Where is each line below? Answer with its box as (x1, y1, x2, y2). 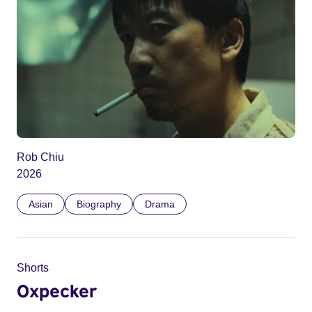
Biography (77, 198, 121, 210)
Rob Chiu (17, 150, 64, 163)
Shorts (17, 261, 49, 274)
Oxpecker (17, 279, 97, 301)
